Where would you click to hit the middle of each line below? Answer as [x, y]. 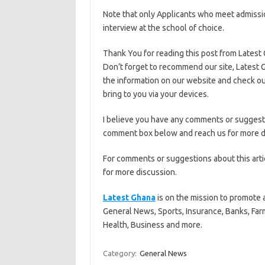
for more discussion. [140, 172]
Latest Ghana [129, 198]
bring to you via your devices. [156, 94]
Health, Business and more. [152, 225]
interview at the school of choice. [163, 28]
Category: [120, 253]
